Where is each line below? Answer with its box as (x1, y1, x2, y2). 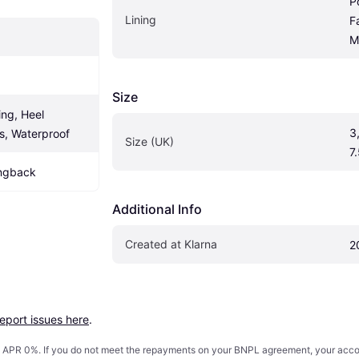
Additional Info (112, 201, 202, 218)
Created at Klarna (125, 237, 217, 252)
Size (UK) (125, 135, 174, 149)
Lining (125, 13, 156, 27)
